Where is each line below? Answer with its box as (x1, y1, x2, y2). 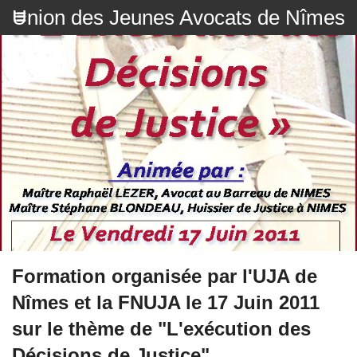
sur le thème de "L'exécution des (12, 318, 311, 340)
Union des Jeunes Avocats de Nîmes (12, 6, 345, 29)
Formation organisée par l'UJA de (12, 265, 317, 288)
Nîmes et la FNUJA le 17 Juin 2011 (12, 292, 320, 314)
